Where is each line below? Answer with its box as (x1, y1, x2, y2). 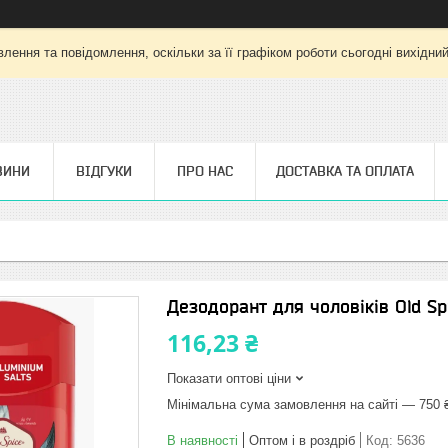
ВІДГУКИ (76, 163, 132, 179)
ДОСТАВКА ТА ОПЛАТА (276, 163, 414, 179)
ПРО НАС (177, 163, 233, 179)
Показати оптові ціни (167, 371, 291, 386)
